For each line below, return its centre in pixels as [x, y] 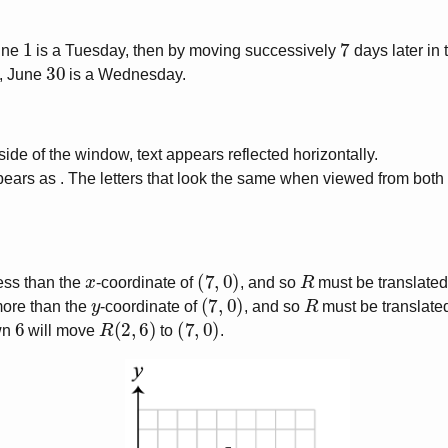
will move [62, 330]
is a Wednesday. [126, 74]
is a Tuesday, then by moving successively [186, 50]
